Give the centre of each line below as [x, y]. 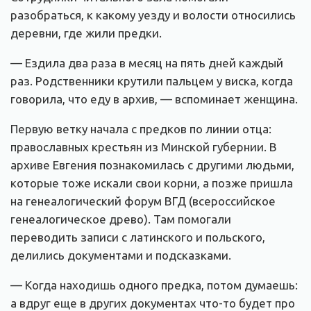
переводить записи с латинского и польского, [138, 237]
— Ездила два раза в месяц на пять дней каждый [147, 63]
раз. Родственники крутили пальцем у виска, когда [152, 81]
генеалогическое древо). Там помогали [121, 219]
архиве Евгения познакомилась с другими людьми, [152, 165]
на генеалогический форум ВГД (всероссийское [143, 201]
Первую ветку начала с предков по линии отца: [141, 129]
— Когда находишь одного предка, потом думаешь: [154, 285]
